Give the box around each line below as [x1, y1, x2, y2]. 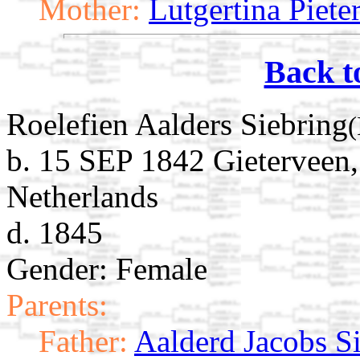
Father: [39, 323, 128, 358]
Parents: [6, 287, 108, 322]
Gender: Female [6, 251, 207, 286]
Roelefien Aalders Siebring [6, 106, 348, 141]
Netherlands [6, 178, 158, 214]
